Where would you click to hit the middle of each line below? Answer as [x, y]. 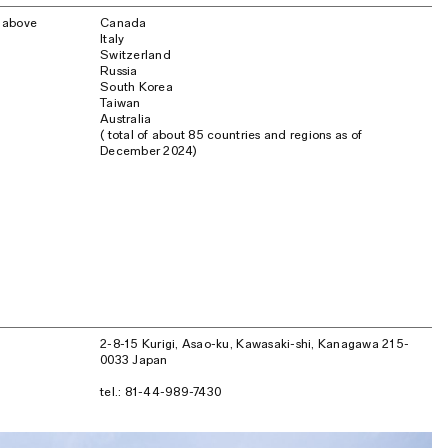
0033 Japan [134, 359]
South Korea [136, 86]
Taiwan [120, 102]
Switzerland [135, 54]
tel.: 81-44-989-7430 [161, 391]
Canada [123, 22]
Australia [126, 118]
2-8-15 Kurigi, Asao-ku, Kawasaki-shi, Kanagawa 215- [255, 343]
